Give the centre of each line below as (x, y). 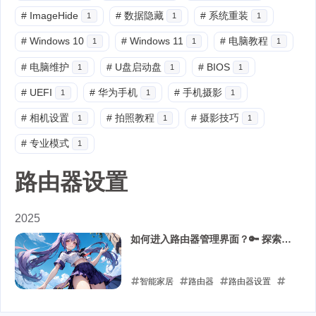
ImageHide (54, 16)
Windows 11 (156, 41)
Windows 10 (57, 41)
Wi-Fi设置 (197, 304)
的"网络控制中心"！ (175, 251)
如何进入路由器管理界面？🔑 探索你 (211, 239)
